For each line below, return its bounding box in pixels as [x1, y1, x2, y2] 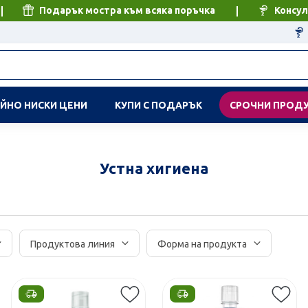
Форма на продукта [157, 239, 247, 250]
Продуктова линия [30, 239, 115, 250]
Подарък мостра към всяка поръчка [36, 5, 215, 16]
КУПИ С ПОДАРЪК [115, 100, 203, 111]
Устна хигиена [99, 159, 208, 177]
